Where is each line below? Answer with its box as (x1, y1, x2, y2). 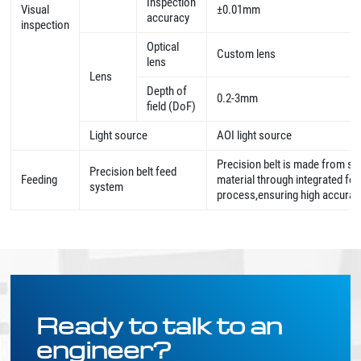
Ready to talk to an (36, 310, 283, 341)
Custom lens (217, 47, 276, 62)
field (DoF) (147, 99, 197, 114)
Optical (147, 39, 180, 55)
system (89, 180, 124, 195)
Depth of (147, 84, 188, 99)
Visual (21, 2, 50, 18)
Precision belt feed (89, 164, 177, 180)
